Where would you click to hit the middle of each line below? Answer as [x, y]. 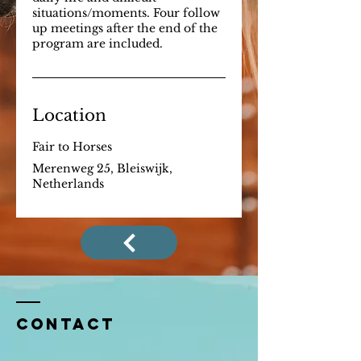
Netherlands [68, 184]
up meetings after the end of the [125, 28]
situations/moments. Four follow [126, 13]
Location [69, 115]
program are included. [98, 44]
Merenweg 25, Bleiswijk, [102, 168]
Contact [66, 324]
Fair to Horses [72, 147]
